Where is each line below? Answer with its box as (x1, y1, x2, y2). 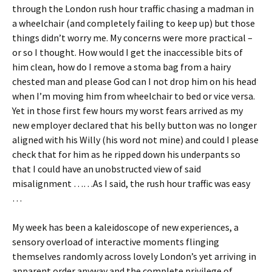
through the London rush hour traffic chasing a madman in (12, 2, 254, 15)
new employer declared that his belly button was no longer (12, 118, 257, 131)
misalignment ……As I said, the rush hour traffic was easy (12, 177, 250, 189)
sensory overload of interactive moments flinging (12, 235, 219, 248)
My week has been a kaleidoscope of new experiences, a (12, 220, 239, 233)
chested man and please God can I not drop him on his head (12, 75, 256, 87)
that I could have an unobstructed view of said (12, 162, 201, 175)
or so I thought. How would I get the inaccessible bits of (12, 46, 243, 58)
